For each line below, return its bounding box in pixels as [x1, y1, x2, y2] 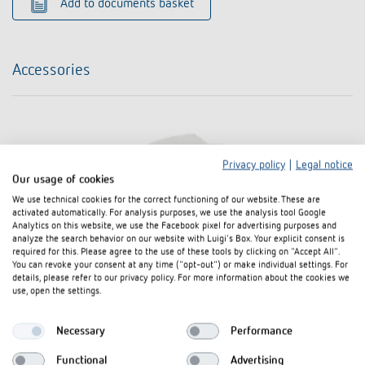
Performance [230, 325, 292, 336]
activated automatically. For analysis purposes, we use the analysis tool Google [12, 208, 326, 218]
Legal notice [296, 159, 353, 171]
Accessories [12, 62, 90, 79]
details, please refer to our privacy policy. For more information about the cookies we [12, 273, 350, 284]
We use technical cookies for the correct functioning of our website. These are [12, 195, 320, 205]
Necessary [55, 325, 105, 336]
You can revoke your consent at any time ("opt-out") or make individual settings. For [12, 260, 348, 270]
